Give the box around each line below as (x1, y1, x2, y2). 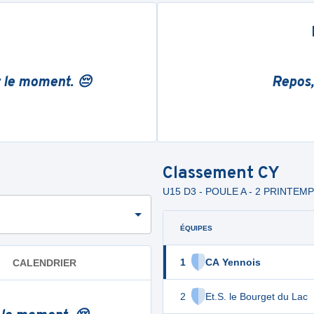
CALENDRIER (13, 257, 76, 268)
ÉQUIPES (180, 224, 212, 232)
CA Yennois (205, 257, 261, 268)
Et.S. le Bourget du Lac (205, 291, 308, 302)
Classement (163, 163, 258, 184)
